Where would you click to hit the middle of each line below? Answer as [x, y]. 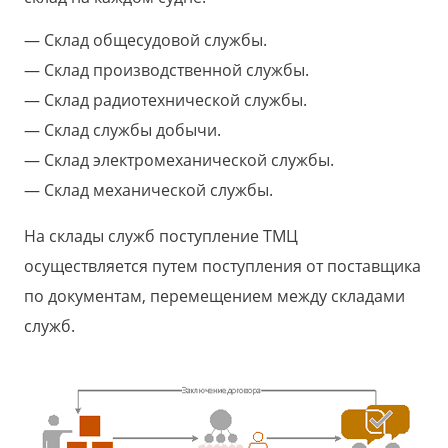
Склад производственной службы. [176, 70]
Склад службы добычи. [132, 130]
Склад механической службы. [158, 190]
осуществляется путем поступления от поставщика [222, 266]
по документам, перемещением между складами [214, 296]
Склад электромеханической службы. [189, 160]
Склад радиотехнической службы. [175, 100]
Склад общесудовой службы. [155, 40]
